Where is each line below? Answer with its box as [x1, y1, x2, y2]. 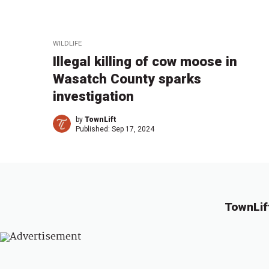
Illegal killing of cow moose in [53, 53, 237, 69]
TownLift [85, 115, 116, 124]
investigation [53, 88, 134, 104]
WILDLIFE [53, 39, 82, 47]
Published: [76, 124, 112, 133]
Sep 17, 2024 [112, 124, 154, 133]
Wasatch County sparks [53, 70, 201, 86]
